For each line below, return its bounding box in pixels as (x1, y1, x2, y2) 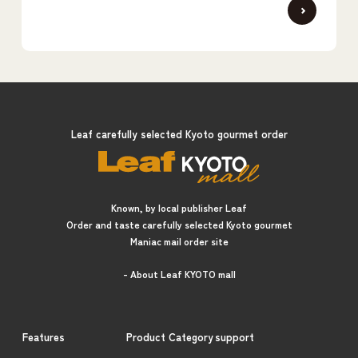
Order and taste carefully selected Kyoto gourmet (66, 217, 292, 231)
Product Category (126, 328, 214, 344)
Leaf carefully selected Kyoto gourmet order (70, 125, 288, 141)
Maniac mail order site (129, 233, 229, 248)
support (214, 328, 254, 344)
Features (22, 328, 66, 344)
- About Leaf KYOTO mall (122, 266, 236, 280)
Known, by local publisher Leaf (111, 200, 247, 214)
